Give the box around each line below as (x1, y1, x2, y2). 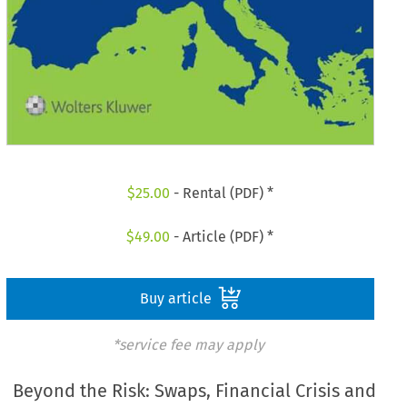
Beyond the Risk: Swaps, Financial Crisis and (13, 380, 377, 402)
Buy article (139, 289, 215, 307)
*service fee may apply (112, 335, 264, 353)
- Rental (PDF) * (169, 184, 273, 203)
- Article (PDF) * (170, 227, 274, 245)
